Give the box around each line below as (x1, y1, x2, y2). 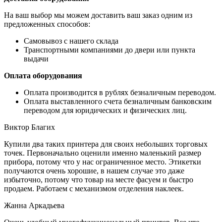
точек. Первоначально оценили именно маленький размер (4, 148, 201, 157)
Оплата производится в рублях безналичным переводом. (24, 88, 216, 97)
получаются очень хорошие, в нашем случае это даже (4, 166, 184, 175)
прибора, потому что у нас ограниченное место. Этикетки (4, 157, 201, 166)
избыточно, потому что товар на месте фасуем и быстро (4, 175, 193, 184)
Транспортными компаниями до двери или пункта (24, 45, 195, 54)
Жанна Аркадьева (4, 201, 64, 210)
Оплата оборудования (4, 71, 82, 80)
